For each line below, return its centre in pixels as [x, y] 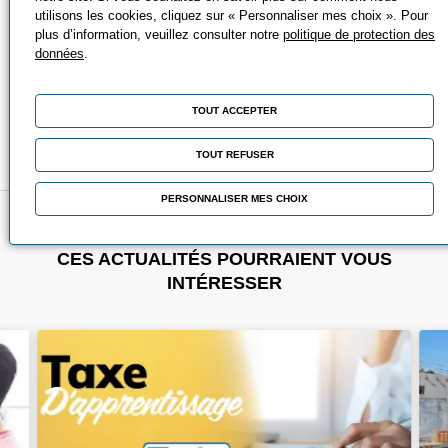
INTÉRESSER [224, 283]
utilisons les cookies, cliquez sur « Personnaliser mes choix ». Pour [231, 15]
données [59, 53]
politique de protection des [358, 34]
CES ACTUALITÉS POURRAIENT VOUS [224, 259]
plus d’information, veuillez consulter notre [158, 34]
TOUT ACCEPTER [234, 110]
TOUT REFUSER [234, 154]
